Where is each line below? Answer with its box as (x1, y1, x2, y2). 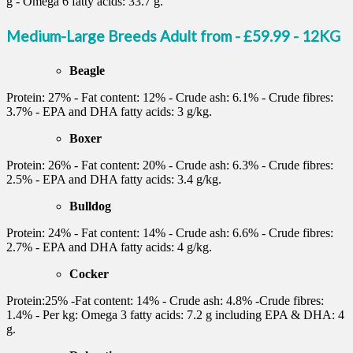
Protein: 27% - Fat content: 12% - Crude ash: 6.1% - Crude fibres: (6, 90, 333, 104)
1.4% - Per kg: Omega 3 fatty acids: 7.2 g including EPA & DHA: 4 (6, 307, 344, 321)
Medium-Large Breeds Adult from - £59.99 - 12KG (6, 26, 340, 45)
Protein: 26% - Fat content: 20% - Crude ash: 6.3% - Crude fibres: (6, 158, 333, 172)
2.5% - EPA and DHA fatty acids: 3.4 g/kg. (6, 172, 221, 186)
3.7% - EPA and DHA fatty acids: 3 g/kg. (6, 104, 212, 118)
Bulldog (69, 199, 111, 213)
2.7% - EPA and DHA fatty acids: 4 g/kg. (6, 240, 212, 254)
